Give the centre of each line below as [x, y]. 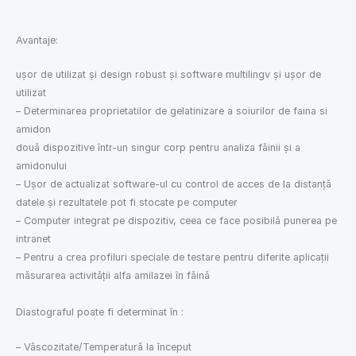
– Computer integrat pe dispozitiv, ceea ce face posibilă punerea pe [176, 221]
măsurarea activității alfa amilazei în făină [113, 276]
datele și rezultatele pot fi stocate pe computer [127, 203]
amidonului [41, 166]
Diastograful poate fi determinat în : [100, 312]
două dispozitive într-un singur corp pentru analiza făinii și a [158, 148]
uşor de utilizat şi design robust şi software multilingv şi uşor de [168, 75]
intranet [33, 239]
